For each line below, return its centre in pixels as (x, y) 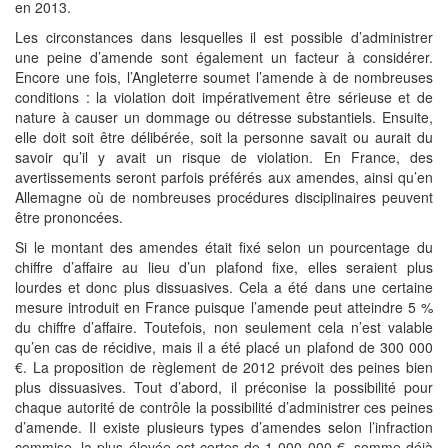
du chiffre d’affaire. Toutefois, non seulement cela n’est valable (224, 327)
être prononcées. (69, 217)
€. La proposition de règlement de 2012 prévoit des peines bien (224, 367)
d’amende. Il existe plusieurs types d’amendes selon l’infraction (224, 427)
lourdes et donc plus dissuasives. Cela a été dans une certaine (224, 287)
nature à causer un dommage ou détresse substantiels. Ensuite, (224, 117)
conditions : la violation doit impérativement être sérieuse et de (224, 97)
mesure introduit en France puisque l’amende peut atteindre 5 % (224, 307)
